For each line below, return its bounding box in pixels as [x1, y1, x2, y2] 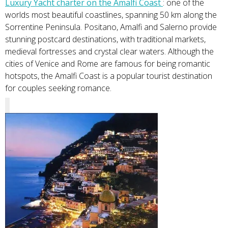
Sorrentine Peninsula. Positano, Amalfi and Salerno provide [5, 21, 217, 33]
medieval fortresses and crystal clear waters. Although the [5, 46, 214, 57]
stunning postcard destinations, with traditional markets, [5, 34, 206, 45]
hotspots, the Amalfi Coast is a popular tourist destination [5, 70, 212, 81]
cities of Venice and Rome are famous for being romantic [5, 58, 210, 69]
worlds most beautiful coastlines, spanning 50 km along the [5, 9, 217, 20]
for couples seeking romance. [5, 82, 111, 94]
